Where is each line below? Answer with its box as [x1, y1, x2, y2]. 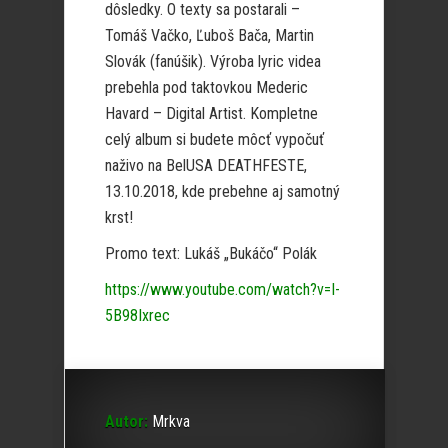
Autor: [105, 412, 148, 431]
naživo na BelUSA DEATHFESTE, [105, 156, 307, 175]
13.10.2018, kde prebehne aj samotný [105, 182, 340, 201]
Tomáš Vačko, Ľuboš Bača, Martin [105, 26, 314, 45]
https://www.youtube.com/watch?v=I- [105, 280, 340, 299]
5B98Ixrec [105, 306, 170, 325]
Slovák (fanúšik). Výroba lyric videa [105, 52, 321, 71]
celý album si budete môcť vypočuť [105, 130, 324, 149]
